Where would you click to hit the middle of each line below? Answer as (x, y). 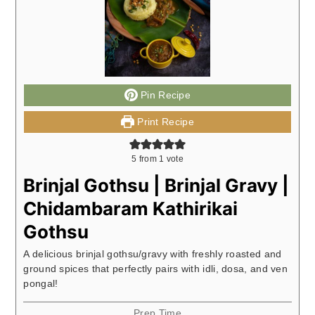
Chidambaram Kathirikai (131, 208)
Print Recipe (164, 121)
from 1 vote (160, 159)
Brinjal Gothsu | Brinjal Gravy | (156, 185)
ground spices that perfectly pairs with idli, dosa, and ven (156, 268)
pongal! (41, 283)
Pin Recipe (164, 95)
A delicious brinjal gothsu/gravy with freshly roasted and (153, 253)
